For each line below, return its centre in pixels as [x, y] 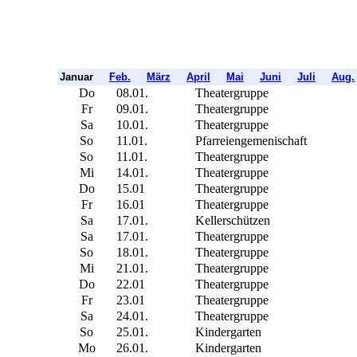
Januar [84, 76]
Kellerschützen [233, 220]
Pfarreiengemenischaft [251, 140]
